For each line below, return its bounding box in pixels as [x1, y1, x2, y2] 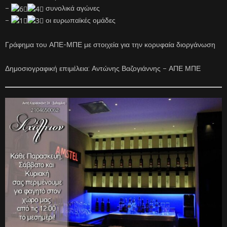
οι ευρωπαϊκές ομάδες [44, 16, 116, 24]
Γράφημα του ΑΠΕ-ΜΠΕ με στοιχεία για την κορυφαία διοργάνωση [5, 41, 215, 49]
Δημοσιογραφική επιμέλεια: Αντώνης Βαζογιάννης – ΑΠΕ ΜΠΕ [5, 64, 201, 73]
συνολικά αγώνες [44, 4, 100, 13]
